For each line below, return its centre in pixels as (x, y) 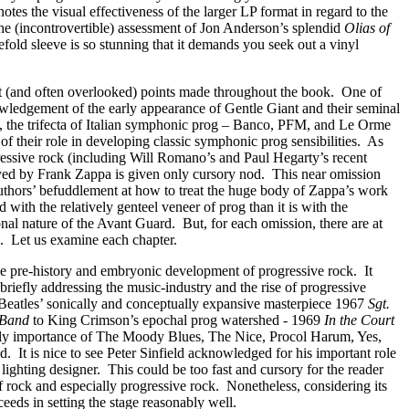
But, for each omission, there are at (283, 223)
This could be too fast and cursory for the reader (246, 369)
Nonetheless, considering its (307, 386)
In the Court (359, 320)
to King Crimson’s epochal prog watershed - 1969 (177, 320)
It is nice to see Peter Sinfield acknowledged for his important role (207, 353)
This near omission (326, 174)
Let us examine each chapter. (94, 240)
